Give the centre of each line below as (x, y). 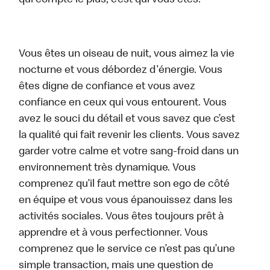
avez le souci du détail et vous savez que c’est (127, 120)
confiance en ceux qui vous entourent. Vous (123, 103)
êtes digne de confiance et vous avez (107, 87)
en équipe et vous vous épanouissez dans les (126, 201)
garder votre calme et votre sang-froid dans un (129, 152)
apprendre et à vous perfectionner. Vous (114, 234)
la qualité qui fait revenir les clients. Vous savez (130, 136)
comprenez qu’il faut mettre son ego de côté (124, 185)
